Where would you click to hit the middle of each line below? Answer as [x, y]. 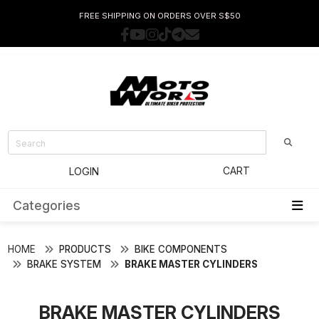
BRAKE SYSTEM [64, 264]
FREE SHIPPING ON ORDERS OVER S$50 [159, 16]
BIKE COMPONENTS [181, 249]
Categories [46, 205]
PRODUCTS [85, 249]
